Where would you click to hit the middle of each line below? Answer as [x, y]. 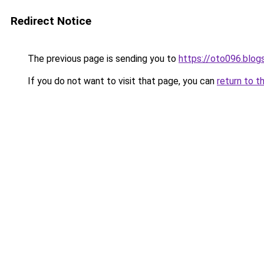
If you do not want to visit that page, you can [121, 81]
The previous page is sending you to [102, 59]
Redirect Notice [51, 21]
